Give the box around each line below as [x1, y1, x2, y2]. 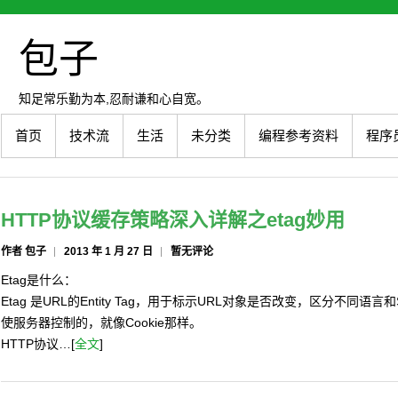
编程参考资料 [259, 128, 338, 143]
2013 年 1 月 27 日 [64, 245, 153, 258]
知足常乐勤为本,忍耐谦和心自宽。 [19, 92, 209, 106]
